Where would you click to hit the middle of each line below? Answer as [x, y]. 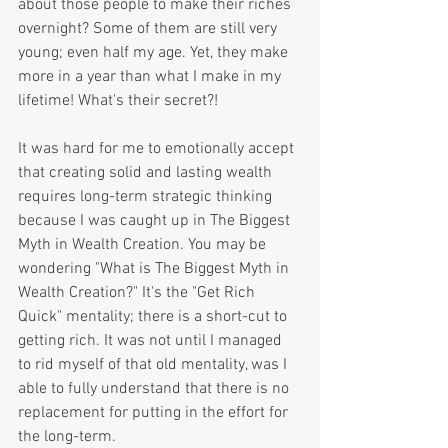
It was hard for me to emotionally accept [158, 148]
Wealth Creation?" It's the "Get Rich [138, 292]
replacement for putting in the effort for [155, 412]
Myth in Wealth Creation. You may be [144, 244]
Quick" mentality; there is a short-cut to [154, 316]
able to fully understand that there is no [155, 388]
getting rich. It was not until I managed [152, 340]
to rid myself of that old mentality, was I [154, 364]
